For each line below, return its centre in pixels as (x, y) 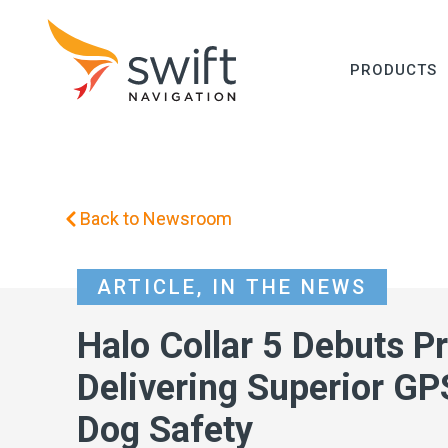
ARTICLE (147, 287)
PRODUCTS (394, 70)
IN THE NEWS (289, 287)
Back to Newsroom (156, 218)
